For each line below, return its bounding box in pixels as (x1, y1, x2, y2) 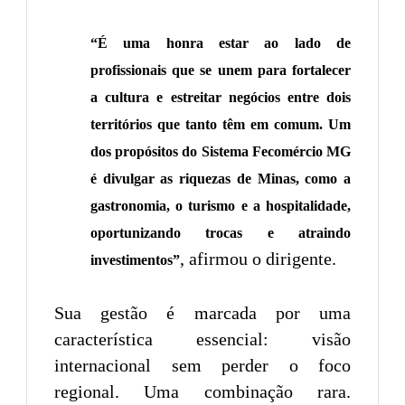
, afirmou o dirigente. (180, 248, 336, 268)
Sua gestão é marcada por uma (54, 302, 351, 323)
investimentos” (90, 251, 180, 268)
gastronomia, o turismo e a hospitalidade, (90, 197, 351, 213)
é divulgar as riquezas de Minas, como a (90, 170, 351, 186)
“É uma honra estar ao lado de (90, 34, 351, 51)
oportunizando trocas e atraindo (90, 224, 351, 240)
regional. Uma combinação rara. (54, 381, 351, 401)
